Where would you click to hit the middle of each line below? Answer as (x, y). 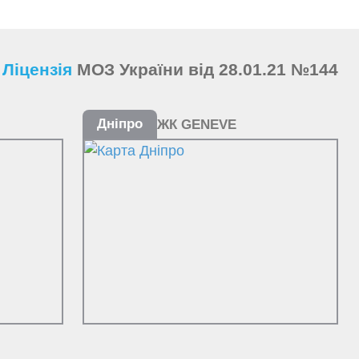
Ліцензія (40, 69)
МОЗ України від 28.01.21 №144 (208, 69)
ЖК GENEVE (196, 125)
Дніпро (119, 124)
